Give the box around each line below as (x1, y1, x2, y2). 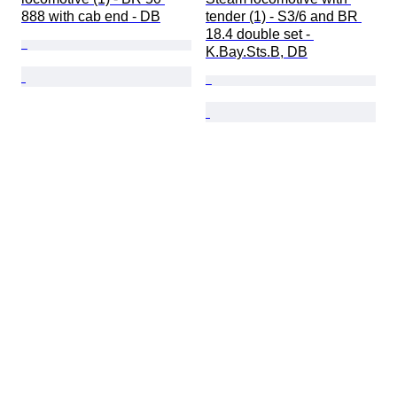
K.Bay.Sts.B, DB (206, 44, 307, 60)
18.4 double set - (206, 27, 314, 43)
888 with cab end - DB (21, 9, 160, 25)
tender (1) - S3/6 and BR (206, 9, 362, 25)
